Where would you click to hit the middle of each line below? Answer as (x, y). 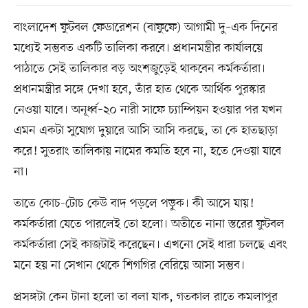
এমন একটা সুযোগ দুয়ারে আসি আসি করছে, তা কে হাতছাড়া (145, 130)
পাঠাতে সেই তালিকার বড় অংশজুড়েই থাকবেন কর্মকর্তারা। (139, 68)
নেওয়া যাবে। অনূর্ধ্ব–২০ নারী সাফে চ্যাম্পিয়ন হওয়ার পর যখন (148, 110)
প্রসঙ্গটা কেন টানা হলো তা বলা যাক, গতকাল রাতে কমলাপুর (145, 297)
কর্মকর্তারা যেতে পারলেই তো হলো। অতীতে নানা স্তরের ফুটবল (149, 224)
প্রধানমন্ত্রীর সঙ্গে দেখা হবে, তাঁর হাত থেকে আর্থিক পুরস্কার (139, 89)
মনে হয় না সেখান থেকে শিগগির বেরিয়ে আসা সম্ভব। (129, 265)
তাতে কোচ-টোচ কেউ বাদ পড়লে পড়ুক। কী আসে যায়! (133, 203)
